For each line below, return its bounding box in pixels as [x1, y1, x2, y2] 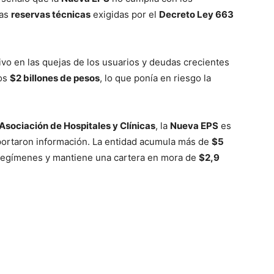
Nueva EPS [170, 119, 218, 131]
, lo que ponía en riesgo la [100, 72, 211, 84]
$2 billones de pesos [10, 72, 100, 84]
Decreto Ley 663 [159, 8, 234, 20]
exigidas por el [91, 8, 159, 20]
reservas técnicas [11, 8, 91, 20]
